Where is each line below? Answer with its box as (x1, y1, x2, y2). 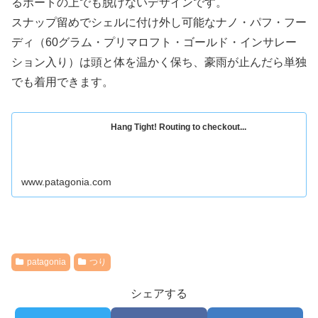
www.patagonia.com (21, 176, 112, 188)
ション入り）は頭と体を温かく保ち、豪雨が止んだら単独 (11, 55, 307, 68)
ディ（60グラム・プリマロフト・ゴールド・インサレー (11, 35, 297, 48)
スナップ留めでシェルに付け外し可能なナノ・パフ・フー (11, 16, 307, 28)
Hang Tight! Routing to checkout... (111, 121, 247, 132)
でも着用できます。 (11, 75, 114, 88)
